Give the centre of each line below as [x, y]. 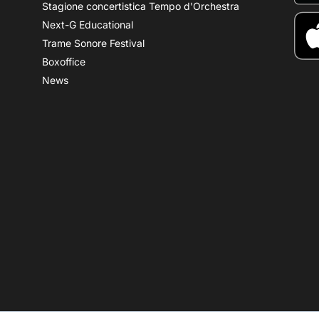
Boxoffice [64, 62]
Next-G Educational [88, 25]
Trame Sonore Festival [94, 43]
